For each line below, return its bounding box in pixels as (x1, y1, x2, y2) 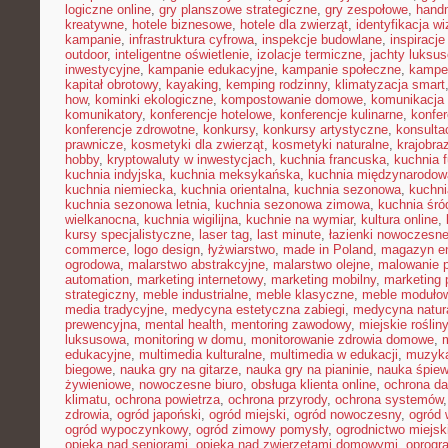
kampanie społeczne (282, 62, 401, 77)
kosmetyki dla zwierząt (131, 137, 264, 152)
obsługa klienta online (251, 377, 376, 392)
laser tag (199, 227, 249, 242)
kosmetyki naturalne (272, 137, 389, 152)
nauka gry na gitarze (120, 362, 238, 377)
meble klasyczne (256, 287, 354, 302)
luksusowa (65, 332, 126, 347)
